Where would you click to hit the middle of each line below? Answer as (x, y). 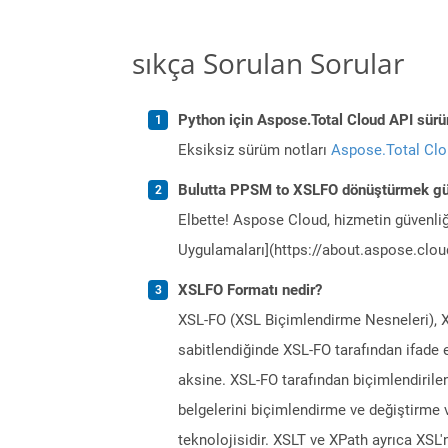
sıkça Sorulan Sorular (268, 62)
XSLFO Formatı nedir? (250, 289)
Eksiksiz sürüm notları (254, 149)
